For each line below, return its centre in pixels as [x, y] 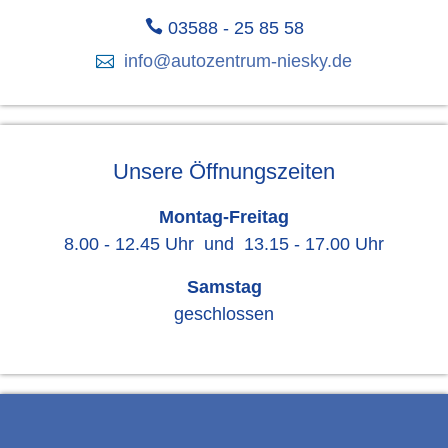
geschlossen [224, 314]
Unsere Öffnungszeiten [224, 172]
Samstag [224, 287]
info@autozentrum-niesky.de [238, 61]
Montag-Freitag [224, 217]
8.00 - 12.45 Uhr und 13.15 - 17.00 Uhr [224, 244]
